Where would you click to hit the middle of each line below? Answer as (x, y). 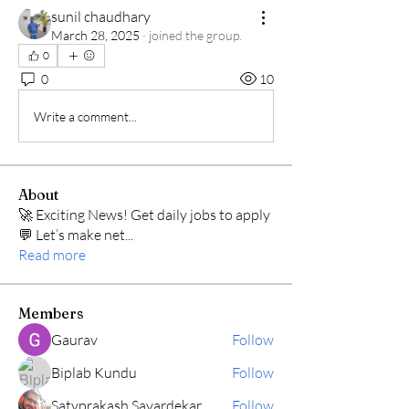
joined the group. (195, 35)
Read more (52, 255)
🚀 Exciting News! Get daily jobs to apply (144, 215)
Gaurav (74, 340)
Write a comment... (85, 116)
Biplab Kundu (94, 372)
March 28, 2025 (95, 35)
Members (51, 313)
